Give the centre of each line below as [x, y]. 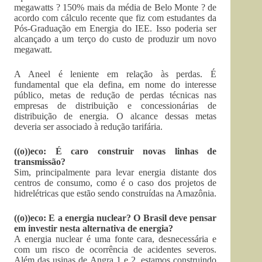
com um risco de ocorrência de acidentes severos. [116, 249]
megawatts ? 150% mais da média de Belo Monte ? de [116, 7]
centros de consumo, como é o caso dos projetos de [116, 183]
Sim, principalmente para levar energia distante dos [116, 172]
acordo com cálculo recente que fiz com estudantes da [116, 18]
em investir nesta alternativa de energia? [94, 228]
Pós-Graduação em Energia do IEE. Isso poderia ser [116, 28]
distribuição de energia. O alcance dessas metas [116, 116]
